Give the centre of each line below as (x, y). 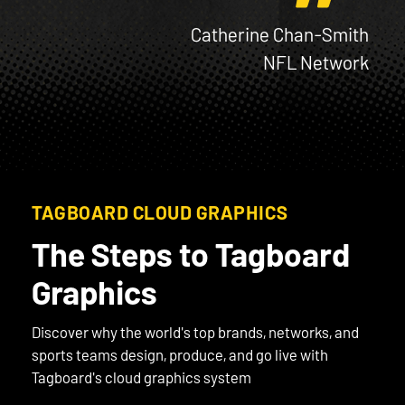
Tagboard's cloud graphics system (141, 377)
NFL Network (316, 62)
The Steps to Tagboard (191, 254)
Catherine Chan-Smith (280, 34)
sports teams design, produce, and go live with (180, 355)
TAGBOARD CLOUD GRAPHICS (160, 212)
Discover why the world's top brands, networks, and (195, 332)
